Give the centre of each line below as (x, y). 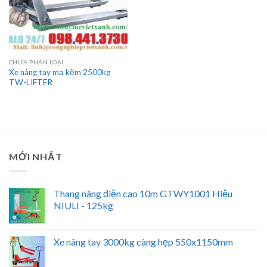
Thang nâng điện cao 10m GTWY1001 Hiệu (143, 193)
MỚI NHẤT (36, 157)
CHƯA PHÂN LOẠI (36, 62)
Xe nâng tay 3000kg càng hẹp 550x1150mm (143, 241)
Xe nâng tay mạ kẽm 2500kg (59, 72)
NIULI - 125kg (83, 205)
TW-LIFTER (30, 83)
